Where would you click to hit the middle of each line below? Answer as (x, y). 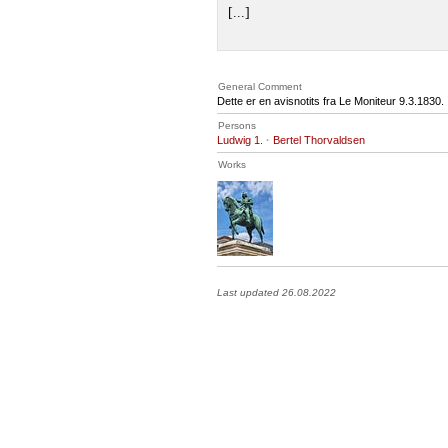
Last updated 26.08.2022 (276, 292)
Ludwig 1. (240, 139)
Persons (237, 125)
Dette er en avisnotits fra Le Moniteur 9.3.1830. (330, 100)
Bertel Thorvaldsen (319, 139)
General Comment (260, 86)
